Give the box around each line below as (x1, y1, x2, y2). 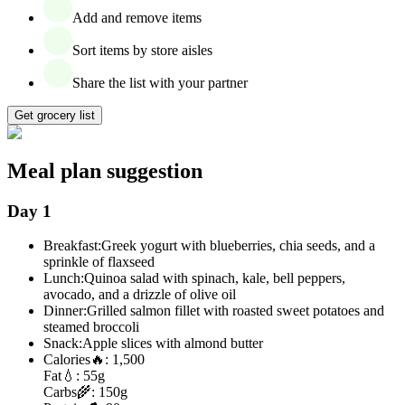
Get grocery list (14, 108, 95, 122)
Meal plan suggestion (7, 158, 202, 183)
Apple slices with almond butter (82, 335, 263, 352)
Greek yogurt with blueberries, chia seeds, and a (101, 238, 375, 254)
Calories (43, 352, 90, 368)
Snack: (43, 335, 82, 352)
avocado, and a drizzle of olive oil (43, 287, 236, 303)
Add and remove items (72, 9, 202, 25)
